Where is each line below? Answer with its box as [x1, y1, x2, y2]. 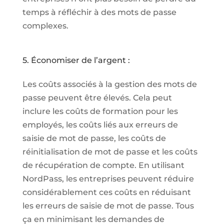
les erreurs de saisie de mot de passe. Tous [22, 200, 194, 210]
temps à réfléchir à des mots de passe [22, 7, 176, 17]
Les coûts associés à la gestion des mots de [22, 79, 197, 89]
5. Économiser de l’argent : [22, 55, 130, 65]
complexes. [22, 20, 68, 30]
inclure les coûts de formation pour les [22, 106, 178, 116]
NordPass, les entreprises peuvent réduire [22, 173, 194, 183]
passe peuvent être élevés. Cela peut [22, 92, 172, 102]
